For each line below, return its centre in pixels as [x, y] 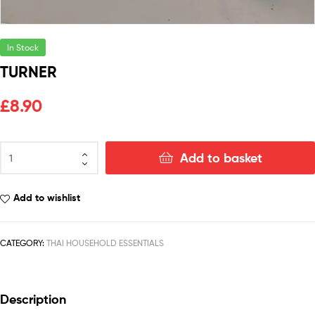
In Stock [23, 48]
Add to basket [221, 158]
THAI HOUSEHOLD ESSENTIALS [105, 243]
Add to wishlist [47, 198]
